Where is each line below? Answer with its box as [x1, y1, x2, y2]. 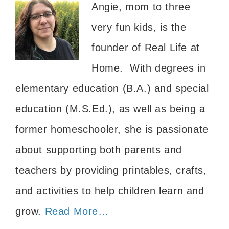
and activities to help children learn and [15, 185, 204, 196]
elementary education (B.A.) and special [15, 82, 209, 94]
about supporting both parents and [15, 144, 182, 155]
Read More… [44, 205, 109, 217]
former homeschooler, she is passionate [15, 123, 209, 135]
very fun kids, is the [91, 21, 187, 33]
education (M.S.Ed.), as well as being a [15, 103, 205, 114]
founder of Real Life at [91, 41, 200, 53]
